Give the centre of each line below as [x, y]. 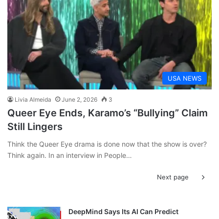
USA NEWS [185, 78]
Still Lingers [35, 126]
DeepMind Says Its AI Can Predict [123, 211]
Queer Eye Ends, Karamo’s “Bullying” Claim [108, 113]
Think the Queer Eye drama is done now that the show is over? [107, 144]
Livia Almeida [33, 99]
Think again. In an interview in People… [70, 155]
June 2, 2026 [79, 99]
